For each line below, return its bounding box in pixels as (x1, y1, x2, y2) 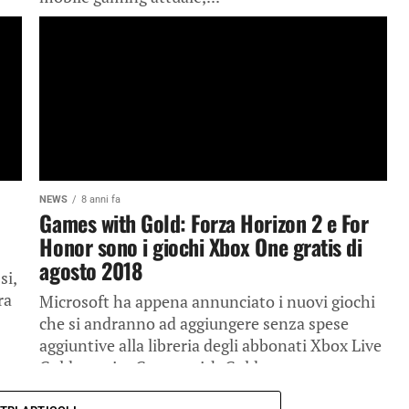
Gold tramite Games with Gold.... (39, 357, 278, 378)
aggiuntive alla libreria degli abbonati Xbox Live (39, 335, 383, 356)
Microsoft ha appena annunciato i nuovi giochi (39, 291, 376, 312)
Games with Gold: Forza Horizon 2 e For (39, 206, 369, 239)
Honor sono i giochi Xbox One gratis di (39, 230, 362, 263)
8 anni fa (81, 194, 121, 205)
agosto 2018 (39, 254, 143, 287)
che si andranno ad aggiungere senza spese (39, 313, 350, 334)
